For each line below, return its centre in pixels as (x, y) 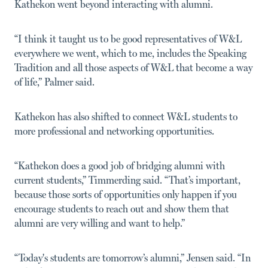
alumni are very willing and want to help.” (100, 223)
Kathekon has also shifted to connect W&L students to (126, 116)
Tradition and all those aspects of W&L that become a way (133, 67)
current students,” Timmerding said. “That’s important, (127, 179)
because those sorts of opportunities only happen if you (126, 194)
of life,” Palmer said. (54, 81)
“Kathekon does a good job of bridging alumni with (120, 165)
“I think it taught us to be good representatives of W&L (128, 38)
